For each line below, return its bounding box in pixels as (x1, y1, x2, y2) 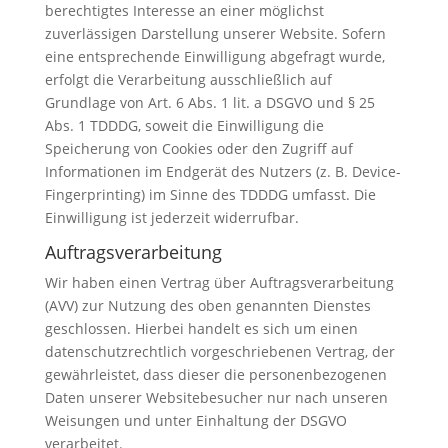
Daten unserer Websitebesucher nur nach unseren (44, 388, 388, 408)
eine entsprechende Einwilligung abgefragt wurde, (44, 47, 385, 67)
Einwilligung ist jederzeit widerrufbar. (44, 208, 299, 228)
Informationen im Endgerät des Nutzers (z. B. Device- (44, 162, 401, 182)
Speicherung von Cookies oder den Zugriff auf (44, 139, 353, 159)
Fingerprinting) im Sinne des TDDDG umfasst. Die (44, 185, 376, 205)
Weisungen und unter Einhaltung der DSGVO (44, 411, 347, 431)
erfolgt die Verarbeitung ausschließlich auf (44, 70, 332, 90)
